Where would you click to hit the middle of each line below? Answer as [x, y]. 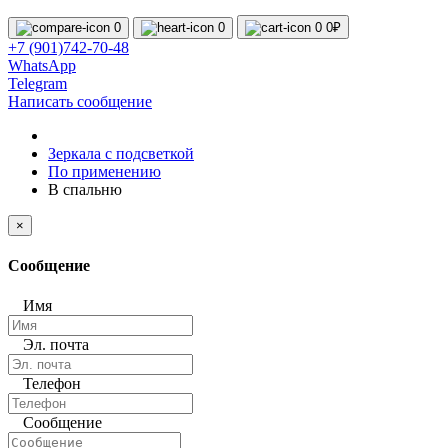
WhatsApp [42, 65]
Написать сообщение [80, 101]
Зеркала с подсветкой [121, 153]
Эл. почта [56, 344]
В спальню [85, 189]
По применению [104, 171]
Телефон [52, 383]
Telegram [37, 83]
